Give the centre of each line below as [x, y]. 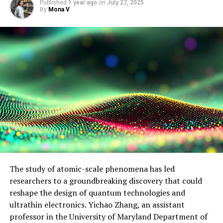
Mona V [59, 9]
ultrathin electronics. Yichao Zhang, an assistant [97, 204]
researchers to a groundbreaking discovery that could [106, 180]
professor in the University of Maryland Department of [108, 216]
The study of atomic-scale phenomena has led [92, 168]
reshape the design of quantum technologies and [97, 192]
